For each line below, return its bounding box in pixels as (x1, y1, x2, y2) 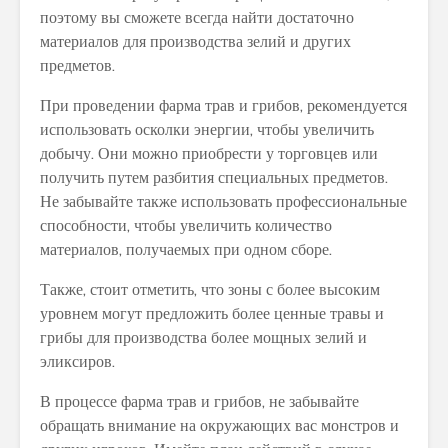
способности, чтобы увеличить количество (40, 215, 332, 235)
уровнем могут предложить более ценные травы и (40, 303, 384, 323)
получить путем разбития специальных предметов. (40, 167, 388, 187)
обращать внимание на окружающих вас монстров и (40, 415, 399, 435)
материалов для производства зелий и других (40, 31, 351, 51)
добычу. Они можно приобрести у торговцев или (40, 143, 378, 163)
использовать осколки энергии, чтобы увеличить (40, 119, 374, 139)
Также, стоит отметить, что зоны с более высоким (40, 279, 380, 299)
